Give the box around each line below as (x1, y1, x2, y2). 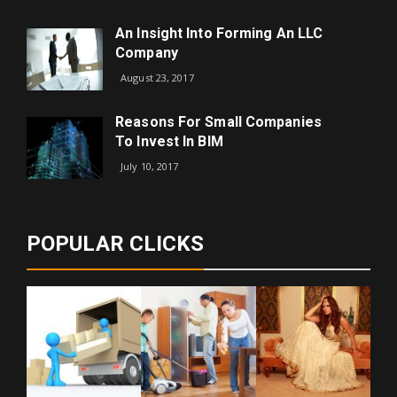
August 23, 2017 (121, 71, 194, 84)
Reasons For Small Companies (115, 113, 322, 130)
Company (115, 44, 178, 61)
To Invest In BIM (115, 133, 223, 150)
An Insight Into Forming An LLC (115, 25, 323, 42)
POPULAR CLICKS (27, 231, 205, 256)
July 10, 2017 (121, 160, 179, 173)
